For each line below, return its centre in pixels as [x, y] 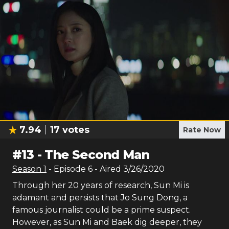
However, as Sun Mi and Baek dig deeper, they [107, 222]
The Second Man [97, 155]
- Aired [107, 169]
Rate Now [202, 130]
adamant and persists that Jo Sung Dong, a [100, 198]
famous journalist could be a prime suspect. [101, 210]
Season [28, 169]
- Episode [68, 169]
